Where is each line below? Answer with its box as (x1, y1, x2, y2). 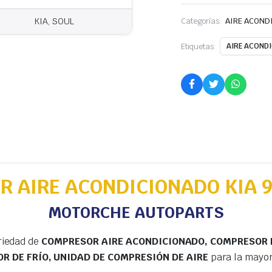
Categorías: (181, 15, 222, 26)
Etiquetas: (181, 41, 216, 52)
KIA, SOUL (35, 16, 74, 27)
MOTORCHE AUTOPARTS (48, 202, 224, 223)
